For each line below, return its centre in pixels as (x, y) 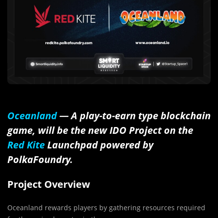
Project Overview (49, 184)
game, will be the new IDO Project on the (100, 130)
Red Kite (26, 145)
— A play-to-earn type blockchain (134, 115)
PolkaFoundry (39, 159)
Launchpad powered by (99, 145)
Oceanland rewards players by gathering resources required (106, 207)
